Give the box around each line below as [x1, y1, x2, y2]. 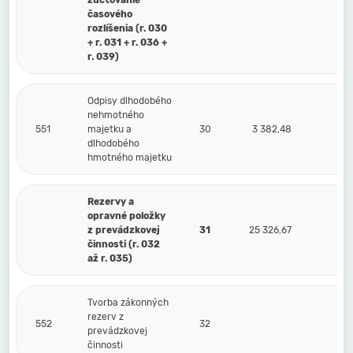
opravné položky [87, 210, 165, 221]
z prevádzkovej [87, 225, 160, 236]
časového [87, 9, 132, 20]
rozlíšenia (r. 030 [87, 23, 167, 34]
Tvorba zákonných [87, 297, 169, 308]
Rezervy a [87, 196, 134, 207]
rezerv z [87, 311, 124, 322]
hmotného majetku [87, 152, 172, 163]
